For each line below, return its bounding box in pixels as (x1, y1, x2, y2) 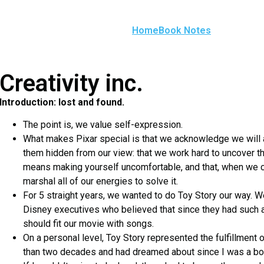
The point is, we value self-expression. (23, 119, 183, 131)
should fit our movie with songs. (23, 218, 154, 230)
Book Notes (159, 25, 211, 36)
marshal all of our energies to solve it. (23, 176, 178, 187)
